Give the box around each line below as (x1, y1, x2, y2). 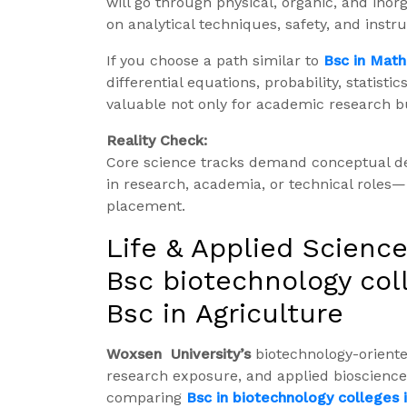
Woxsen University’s (106, 345, 251, 363)
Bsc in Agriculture (106, 297, 343, 330)
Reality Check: (106, 132, 207, 150)
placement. (106, 197, 185, 215)
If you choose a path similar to (106, 52, 323, 70)
